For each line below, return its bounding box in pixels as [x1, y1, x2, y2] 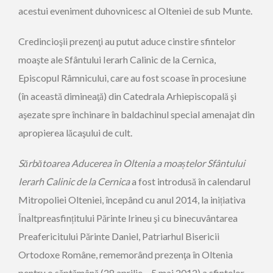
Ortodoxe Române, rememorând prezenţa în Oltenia [18, 249, 233, 260]
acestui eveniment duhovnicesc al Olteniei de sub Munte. [18, 5, 252, 16]
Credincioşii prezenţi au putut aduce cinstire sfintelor [18, 35, 236, 47]
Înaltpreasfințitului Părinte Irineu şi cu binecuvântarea [18, 212, 238, 224]
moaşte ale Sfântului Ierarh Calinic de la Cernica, [18, 54, 216, 65]
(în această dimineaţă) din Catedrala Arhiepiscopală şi [18, 90, 236, 102]
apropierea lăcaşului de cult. [18, 127, 132, 138]
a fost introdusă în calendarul [132, 175, 250, 187]
